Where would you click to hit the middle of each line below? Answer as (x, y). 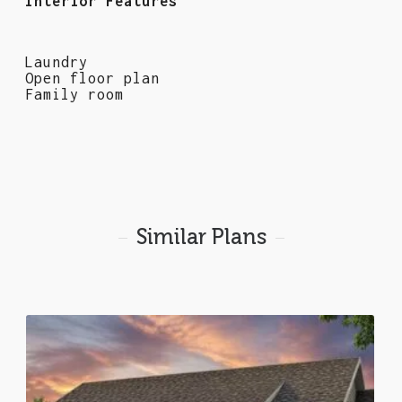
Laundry (57, 62)
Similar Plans (201, 237)
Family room (74, 95)
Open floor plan (92, 79)
